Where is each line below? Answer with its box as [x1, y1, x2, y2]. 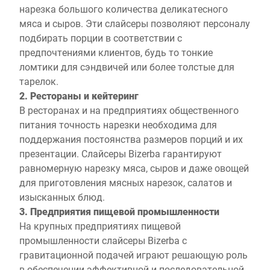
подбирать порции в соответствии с [19, 31, 182, 44]
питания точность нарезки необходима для [19, 118, 217, 131]
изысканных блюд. [19, 190, 105, 203]
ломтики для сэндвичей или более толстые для [19, 60, 234, 73]
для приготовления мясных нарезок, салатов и [19, 176, 232, 189]
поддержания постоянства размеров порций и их [19, 133, 243, 145]
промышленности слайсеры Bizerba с [19, 234, 187, 246]
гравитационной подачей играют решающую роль [19, 248, 248, 261]
